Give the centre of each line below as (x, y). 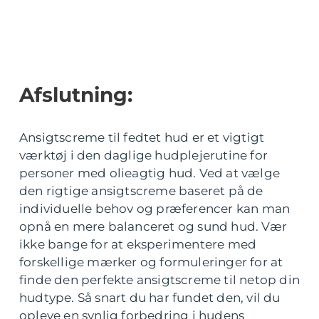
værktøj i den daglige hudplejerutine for (144, 156)
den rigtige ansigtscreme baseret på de (141, 191)
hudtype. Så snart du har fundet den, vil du (150, 298)
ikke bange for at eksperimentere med (138, 245)
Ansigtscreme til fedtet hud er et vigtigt (142, 138)
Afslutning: (76, 95)
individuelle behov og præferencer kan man (155, 209)
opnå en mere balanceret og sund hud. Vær (153, 227)
